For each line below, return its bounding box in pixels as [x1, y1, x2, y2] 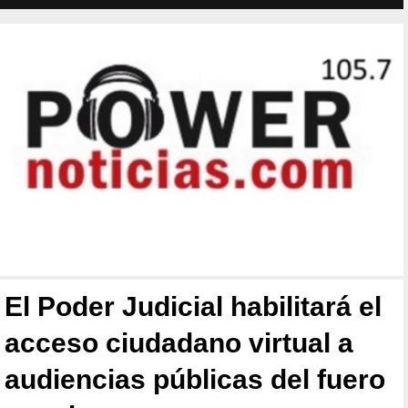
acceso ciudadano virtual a [5, 328, 353, 359]
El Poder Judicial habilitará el [5, 291, 382, 322]
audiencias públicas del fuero [5, 364, 385, 395]
